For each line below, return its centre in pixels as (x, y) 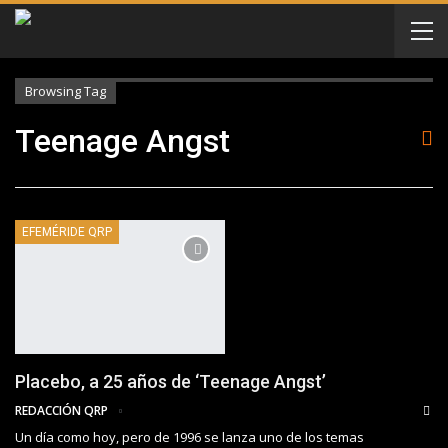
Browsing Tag (65, 91)
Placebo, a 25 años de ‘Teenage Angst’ (170, 382)
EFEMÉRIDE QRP (67, 232)
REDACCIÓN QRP (63, 411)
